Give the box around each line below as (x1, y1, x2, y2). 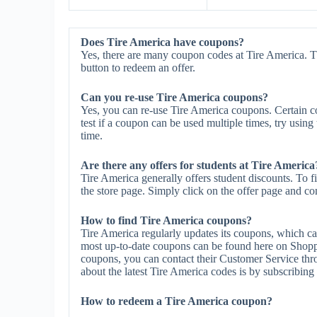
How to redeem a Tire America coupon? (81, 295, 272, 307)
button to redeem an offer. (81, 62, 195, 74)
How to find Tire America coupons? (81, 214, 252, 226)
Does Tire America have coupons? (81, 36, 244, 48)
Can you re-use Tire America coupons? (81, 91, 268, 103)
